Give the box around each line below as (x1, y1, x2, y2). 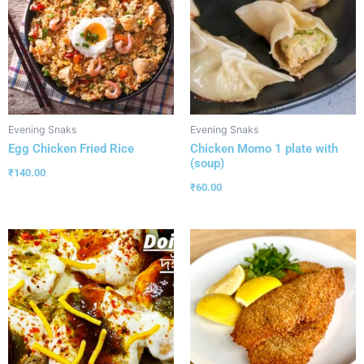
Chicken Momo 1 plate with (190, 141, 338, 157)
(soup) (190, 156, 224, 171)
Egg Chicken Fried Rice (8, 141, 134, 157)
